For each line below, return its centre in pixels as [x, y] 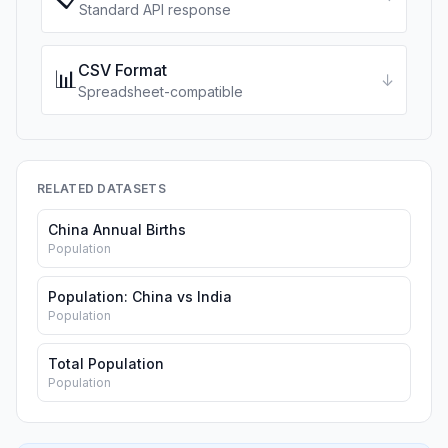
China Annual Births [117, 229]
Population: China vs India [140, 296]
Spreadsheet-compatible [160, 91]
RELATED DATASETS [101, 188]
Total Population [106, 363]
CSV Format [122, 70]
